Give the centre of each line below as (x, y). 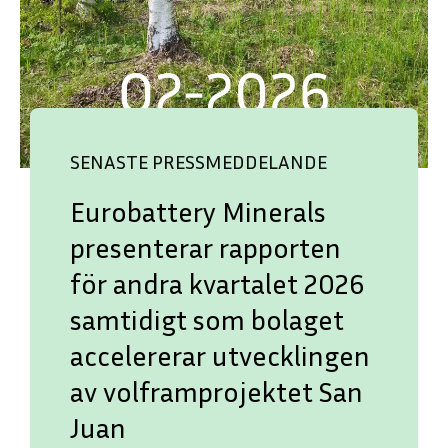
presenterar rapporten (205, 247)
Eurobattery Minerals (198, 211)
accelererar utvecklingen (220, 355)
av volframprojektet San (216, 391)
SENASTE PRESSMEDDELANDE (198, 160)
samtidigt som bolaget (207, 319)
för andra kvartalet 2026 (217, 283)
